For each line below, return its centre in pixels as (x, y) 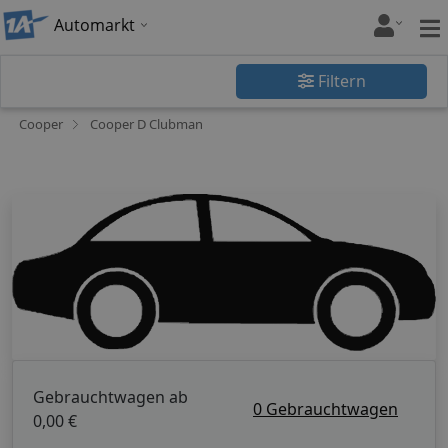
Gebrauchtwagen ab (110, 396)
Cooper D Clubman (146, 124)
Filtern (339, 81)
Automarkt (94, 25)
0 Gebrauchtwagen (325, 408)
